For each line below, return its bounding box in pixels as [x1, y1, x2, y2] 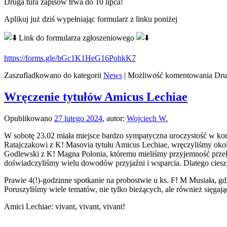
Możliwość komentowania [128, 71, 214, 80]
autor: [106, 114, 125, 123]
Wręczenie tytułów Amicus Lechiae [4, 90, 187, 104]
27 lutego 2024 [54, 114, 102, 123]
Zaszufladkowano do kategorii [4, 71, 101, 80]
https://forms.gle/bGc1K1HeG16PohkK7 [4, 54, 136, 63]
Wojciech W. [127, 114, 168, 123]
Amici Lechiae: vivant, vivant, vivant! [4, 202, 125, 211]
